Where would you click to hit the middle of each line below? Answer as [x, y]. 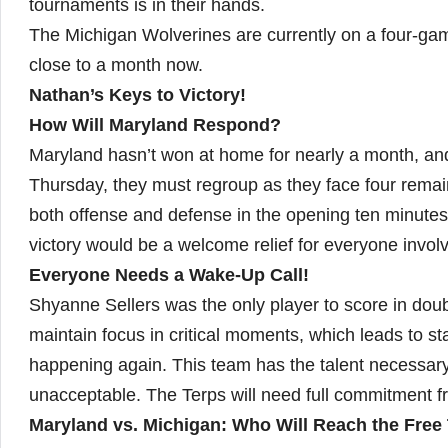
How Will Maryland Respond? [155, 124]
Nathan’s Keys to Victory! [137, 94]
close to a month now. [116, 64]
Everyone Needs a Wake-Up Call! [169, 274]
